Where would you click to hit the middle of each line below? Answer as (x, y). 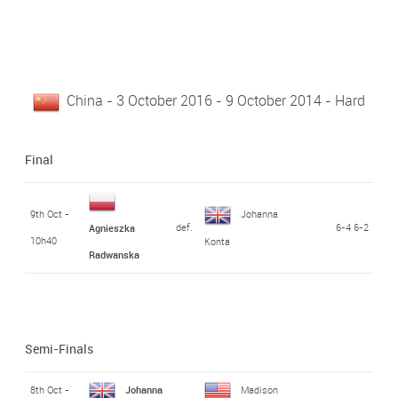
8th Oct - (49, 389)
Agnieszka (111, 227)
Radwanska (114, 254)
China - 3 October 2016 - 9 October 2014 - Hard (216, 100)
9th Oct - (49, 213)
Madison (259, 389)
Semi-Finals (59, 348)
